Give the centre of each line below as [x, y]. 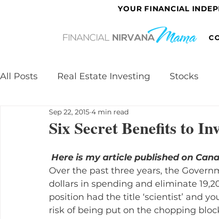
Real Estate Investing [104, 76]
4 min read [110, 112]
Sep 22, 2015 [69, 112]
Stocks [184, 76]
